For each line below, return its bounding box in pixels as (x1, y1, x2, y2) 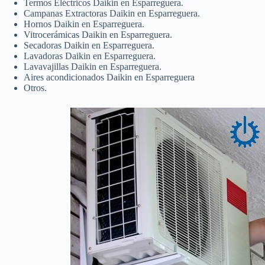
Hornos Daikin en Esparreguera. (24, 18, 144, 29)
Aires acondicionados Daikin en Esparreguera (24, 72, 195, 82)
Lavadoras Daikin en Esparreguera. (24, 50, 156, 61)
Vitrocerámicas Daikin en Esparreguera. (24, 29, 172, 40)
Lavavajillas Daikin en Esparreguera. (24, 61, 161, 72)
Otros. (24, 82, 47, 93)
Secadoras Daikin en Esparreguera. (24, 40, 154, 50)
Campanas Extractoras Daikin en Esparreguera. (24, 8, 200, 18)
